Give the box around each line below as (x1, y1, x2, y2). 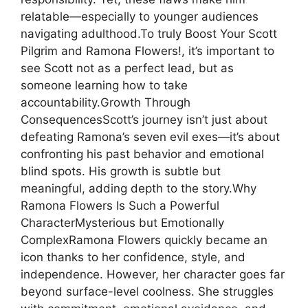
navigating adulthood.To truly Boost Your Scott (21, 26, 277, 41)
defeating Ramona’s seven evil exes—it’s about (21, 129, 280, 144)
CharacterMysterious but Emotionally (21, 215, 224, 230)
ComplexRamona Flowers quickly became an (21, 232, 267, 247)
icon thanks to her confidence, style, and (21, 250, 245, 264)
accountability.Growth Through (21, 95, 190, 109)
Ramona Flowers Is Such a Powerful (21, 198, 219, 212)
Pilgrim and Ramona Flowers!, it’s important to (21, 43, 274, 58)
